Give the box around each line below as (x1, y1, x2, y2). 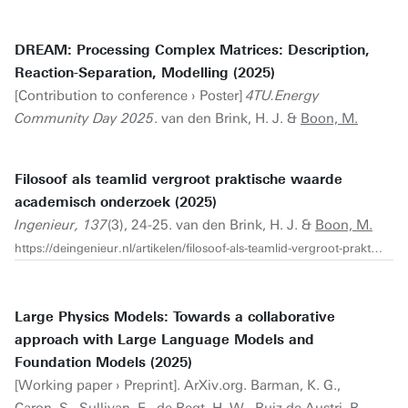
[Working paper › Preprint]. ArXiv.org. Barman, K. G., (15, 377, 341, 393)
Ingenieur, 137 (15, 217, 107, 233)
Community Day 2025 (15, 110, 154, 127)
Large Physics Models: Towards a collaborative (15, 309, 335, 325)
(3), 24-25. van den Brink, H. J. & (107, 217, 315, 233)
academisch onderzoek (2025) (15, 194, 217, 210)
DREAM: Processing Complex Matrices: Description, (15, 42, 370, 58)
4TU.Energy (246, 87, 320, 104)
